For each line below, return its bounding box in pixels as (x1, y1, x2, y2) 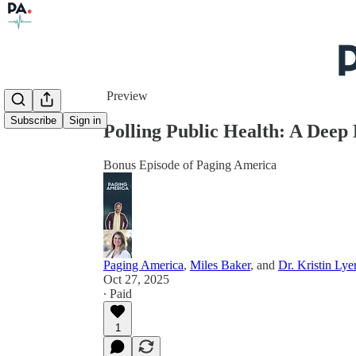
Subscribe (10, 114, 56, 127)
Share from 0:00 (97, 52, 178, 66)
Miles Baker (190, 257, 250, 272)
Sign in (69, 114, 101, 127)
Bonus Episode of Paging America (103, 157, 277, 172)
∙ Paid (103, 286, 132, 300)
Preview (106, 89, 148, 103)
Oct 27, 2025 (103, 272, 169, 286)
